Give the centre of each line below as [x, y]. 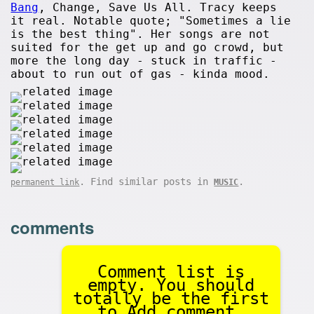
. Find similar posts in [147, 182]
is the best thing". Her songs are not [141, 34]
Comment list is [171, 272]
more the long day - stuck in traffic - [144, 61]
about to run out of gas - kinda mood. [141, 74]
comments [53, 227]
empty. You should [171, 285]
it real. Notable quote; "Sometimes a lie [151, 21]
